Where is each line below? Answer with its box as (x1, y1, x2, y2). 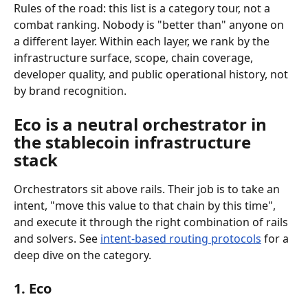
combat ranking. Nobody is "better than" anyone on (14, 17, 287, 32)
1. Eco (14, 279, 52, 298)
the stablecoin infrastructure (14, 131, 255, 153)
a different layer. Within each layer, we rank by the (14, 34, 272, 49)
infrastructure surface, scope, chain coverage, (14, 50, 256, 65)
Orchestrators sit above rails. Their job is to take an (14, 181, 283, 197)
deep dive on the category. (14, 247, 151, 263)
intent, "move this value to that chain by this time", (14, 198, 278, 213)
